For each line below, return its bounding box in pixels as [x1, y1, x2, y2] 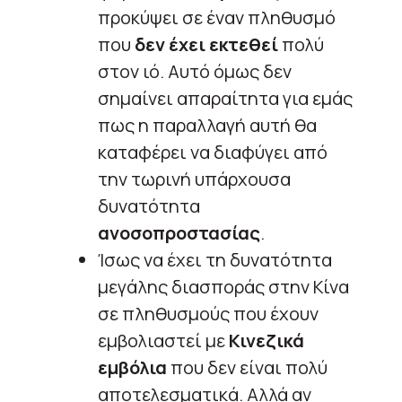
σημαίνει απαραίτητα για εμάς [98, 85, 353, 110]
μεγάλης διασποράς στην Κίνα [98, 274, 349, 299]
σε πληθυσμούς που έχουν [98, 301, 319, 326]
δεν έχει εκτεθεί [135, 31, 278, 57]
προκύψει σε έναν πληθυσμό [98, 4, 336, 30]
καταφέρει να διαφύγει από [98, 139, 328, 164]
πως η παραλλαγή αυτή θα [98, 112, 317, 137]
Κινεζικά [229, 328, 304, 353]
